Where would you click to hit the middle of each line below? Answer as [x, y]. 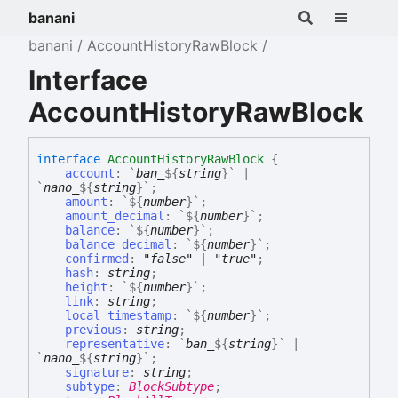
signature [97, 373]
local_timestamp [118, 316]
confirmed [97, 259]
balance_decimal [118, 245]
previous [93, 330]
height [86, 287]
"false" [168, 259]
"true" [235, 259]
